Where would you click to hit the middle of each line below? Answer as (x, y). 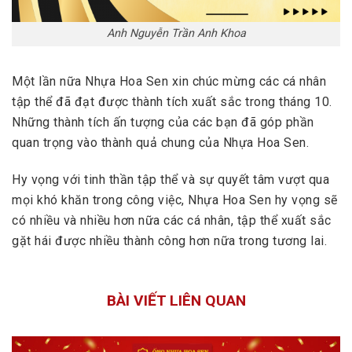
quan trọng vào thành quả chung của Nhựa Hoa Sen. (160, 143)
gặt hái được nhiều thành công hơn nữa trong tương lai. (169, 240)
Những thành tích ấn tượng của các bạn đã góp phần (163, 123)
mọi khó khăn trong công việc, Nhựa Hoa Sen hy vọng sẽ (175, 200)
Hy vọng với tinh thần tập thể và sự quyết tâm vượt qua (170, 179)
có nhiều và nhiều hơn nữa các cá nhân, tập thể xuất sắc (172, 220)
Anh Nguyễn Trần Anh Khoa (176, 34)
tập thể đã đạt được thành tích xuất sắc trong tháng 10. (172, 102)
